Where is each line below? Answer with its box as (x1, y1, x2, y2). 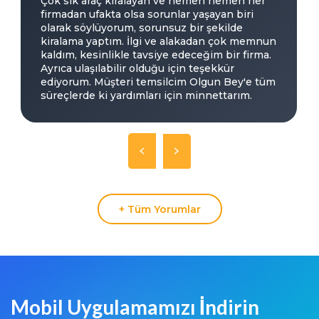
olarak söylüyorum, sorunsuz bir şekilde (41, 21, 244, 35)
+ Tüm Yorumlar (118, 202, 201, 216)
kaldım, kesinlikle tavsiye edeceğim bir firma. (41, 48, 272, 62)
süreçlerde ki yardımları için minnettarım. (41, 89, 253, 103)
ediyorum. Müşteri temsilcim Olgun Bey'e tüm (41, 75, 276, 89)
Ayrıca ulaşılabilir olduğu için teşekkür (41, 62, 235, 75)
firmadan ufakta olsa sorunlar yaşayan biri (41, 8, 254, 21)
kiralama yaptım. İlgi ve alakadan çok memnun (41, 35, 277, 48)
